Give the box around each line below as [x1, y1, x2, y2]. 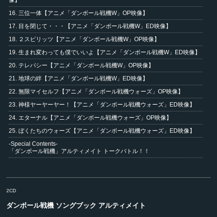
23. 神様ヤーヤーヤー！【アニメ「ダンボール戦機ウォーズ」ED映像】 [9, 101, 196, 108]
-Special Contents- [9, 140, 58, 147]
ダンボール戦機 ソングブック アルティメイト [6, 201, 146, 209]
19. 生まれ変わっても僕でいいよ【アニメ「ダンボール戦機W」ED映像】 [9, 49, 201, 56]
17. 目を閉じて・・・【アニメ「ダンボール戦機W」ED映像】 [9, 23, 172, 30]
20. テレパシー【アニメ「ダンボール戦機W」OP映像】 [9, 62, 155, 69]
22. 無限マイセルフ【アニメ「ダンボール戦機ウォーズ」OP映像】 [9, 88, 184, 95]
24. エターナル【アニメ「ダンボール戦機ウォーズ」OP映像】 [9, 114, 172, 121]
